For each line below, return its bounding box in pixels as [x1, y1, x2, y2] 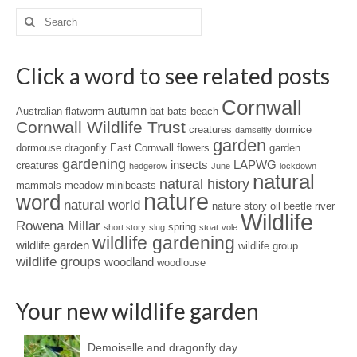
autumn [108, 103, 147, 117]
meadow [65, 178, 103, 191]
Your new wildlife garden [16, 296, 259, 324]
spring [168, 220, 196, 233]
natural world [64, 197, 140, 213]
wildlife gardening [92, 232, 235, 253]
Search [15, 8, 53, 22]
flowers [177, 141, 210, 154]
